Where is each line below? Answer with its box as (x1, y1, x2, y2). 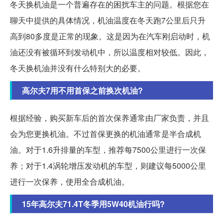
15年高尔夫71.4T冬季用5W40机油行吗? (22, 198, 165, 210)
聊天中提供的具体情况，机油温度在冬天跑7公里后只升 (10, 14, 206, 26)
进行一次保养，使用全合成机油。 (10, 176, 129, 188)
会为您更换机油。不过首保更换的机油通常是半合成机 (10, 128, 201, 140)
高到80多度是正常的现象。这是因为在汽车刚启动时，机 (10, 30, 210, 42)
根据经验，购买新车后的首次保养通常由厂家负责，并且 (10, 112, 209, 124)
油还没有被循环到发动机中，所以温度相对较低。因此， (10, 46, 209, 58)
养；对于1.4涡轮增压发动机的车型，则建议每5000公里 (10, 160, 206, 172)
